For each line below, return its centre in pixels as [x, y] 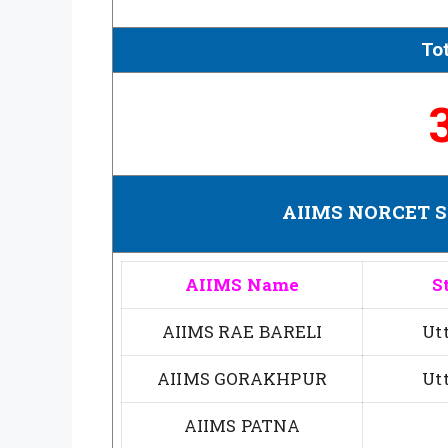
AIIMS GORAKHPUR [242, 378]
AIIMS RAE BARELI [242, 331]
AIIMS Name [242, 284]
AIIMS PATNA [242, 425]
